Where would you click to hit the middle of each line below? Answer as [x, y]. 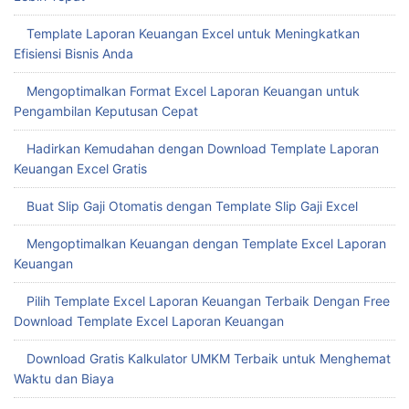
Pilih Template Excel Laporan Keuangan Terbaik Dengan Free [208, 181]
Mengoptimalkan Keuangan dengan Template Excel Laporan [206, 123]
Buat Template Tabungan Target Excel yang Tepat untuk [196, 296]
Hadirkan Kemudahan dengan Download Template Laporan [203, 28]
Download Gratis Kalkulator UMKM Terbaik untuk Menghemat [209, 238]
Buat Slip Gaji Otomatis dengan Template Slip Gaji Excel [192, 86]
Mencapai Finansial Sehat [89, 316]
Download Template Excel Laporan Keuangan [149, 201]
